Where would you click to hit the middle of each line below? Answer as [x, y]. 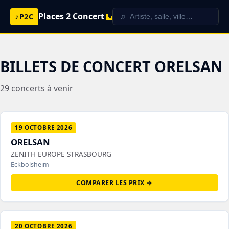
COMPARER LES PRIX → [114, 183]
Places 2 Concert [71, 16]
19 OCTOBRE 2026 [44, 128]
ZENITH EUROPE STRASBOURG [61, 154]
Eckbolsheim [30, 164]
